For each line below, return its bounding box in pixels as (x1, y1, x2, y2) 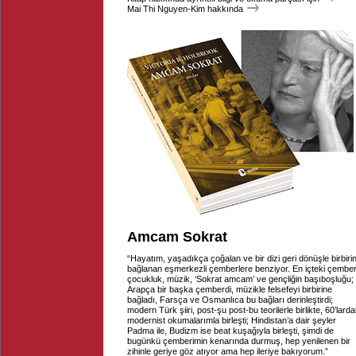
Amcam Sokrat (127, 229, 227, 245)
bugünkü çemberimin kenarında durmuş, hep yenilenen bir (127, 336, 350, 346)
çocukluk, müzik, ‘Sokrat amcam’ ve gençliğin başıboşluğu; (127, 274, 354, 284)
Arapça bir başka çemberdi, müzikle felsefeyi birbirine (127, 284, 332, 294)
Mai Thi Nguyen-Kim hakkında (127, 4, 243, 14)
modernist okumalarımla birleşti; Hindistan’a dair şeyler (127, 315, 336, 325)
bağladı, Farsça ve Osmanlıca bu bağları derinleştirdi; (127, 295, 333, 304)
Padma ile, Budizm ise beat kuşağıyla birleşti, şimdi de (127, 326, 334, 335)
